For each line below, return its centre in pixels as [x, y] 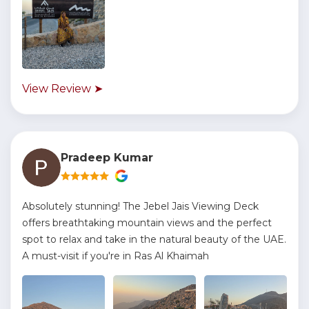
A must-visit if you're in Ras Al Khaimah [116, 256]
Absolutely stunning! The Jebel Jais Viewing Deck [140, 206]
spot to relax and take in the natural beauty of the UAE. [154, 239]
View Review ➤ [62, 89]
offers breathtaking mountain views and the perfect [147, 223]
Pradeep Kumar [107, 158]
